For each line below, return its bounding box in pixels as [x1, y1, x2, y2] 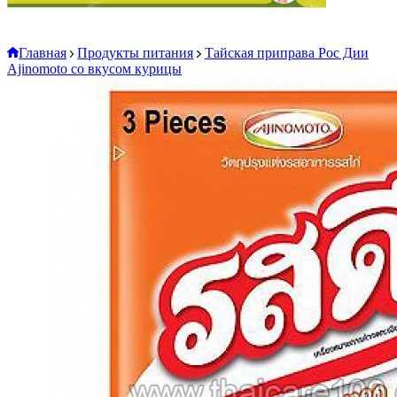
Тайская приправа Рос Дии [204, 45, 369, 60]
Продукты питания [77, 45, 194, 60]
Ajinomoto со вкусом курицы [7, 61, 182, 76]
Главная [19, 45, 66, 60]
